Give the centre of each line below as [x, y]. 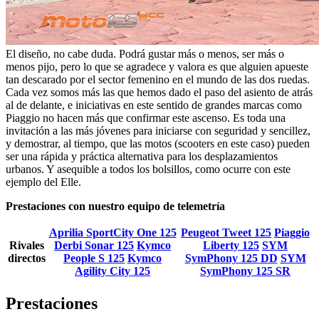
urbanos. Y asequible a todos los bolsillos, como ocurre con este [148, 169]
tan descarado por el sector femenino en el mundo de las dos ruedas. [158, 80]
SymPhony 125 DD [231, 258]
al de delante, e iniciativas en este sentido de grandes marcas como [154, 105]
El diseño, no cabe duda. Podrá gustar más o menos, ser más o [145, 54]
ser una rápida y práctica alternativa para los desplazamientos [142, 157]
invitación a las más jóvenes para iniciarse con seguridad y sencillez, [158, 131]
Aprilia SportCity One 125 [113, 233]
